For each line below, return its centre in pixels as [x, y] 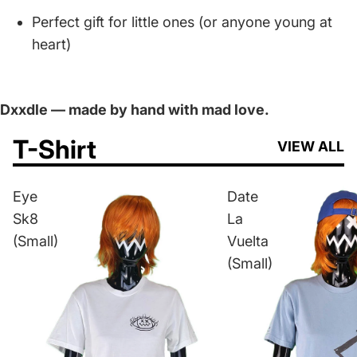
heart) [51, 44]
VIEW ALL [311, 146]
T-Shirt [55, 149]
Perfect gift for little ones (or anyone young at [182, 22]
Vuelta [247, 241]
